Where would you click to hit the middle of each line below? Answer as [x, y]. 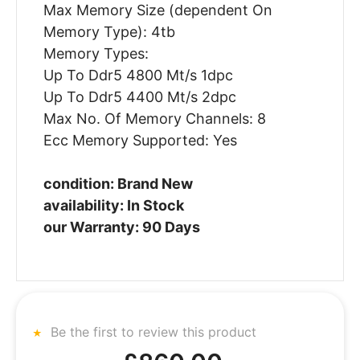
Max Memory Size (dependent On [157, 10]
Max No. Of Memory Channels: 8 [154, 119]
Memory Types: [96, 54]
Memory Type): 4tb [109, 32]
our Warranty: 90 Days [121, 227]
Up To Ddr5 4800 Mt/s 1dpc [138, 76]
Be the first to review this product [151, 331]
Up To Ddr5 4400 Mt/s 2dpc [139, 97]
